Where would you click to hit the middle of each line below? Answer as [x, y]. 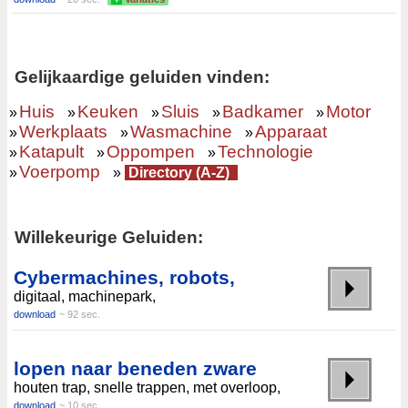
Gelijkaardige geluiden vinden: [142, 76]
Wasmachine [181, 131]
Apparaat [291, 131]
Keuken [108, 111]
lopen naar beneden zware [135, 368]
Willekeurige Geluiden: [109, 237]
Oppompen [151, 151]
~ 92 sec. [80, 314]
